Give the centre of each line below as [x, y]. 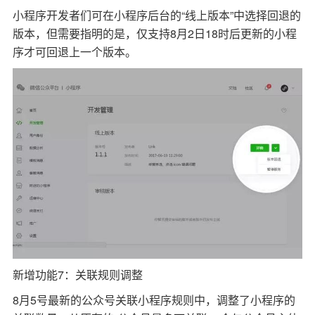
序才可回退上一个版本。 [74, 51]
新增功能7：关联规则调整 [77, 274]
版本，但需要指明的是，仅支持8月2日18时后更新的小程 [154, 33]
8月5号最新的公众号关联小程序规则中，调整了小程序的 [154, 300]
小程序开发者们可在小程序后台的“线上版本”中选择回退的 [156, 15]
